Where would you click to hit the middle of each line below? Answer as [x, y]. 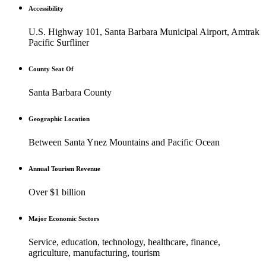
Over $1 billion [57, 192]
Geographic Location [59, 119]
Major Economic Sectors [64, 219]
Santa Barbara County [70, 93]
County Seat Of [51, 69]
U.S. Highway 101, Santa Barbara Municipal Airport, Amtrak [144, 32]
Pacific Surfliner [59, 43]
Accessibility [46, 9]
